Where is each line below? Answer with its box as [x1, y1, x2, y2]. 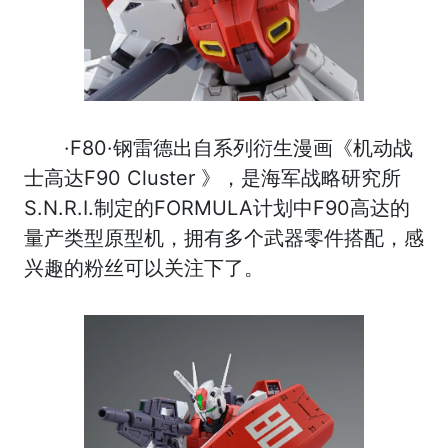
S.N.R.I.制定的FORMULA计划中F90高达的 [24, 195, 410, 220]
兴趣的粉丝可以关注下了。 [24, 255, 264, 280]
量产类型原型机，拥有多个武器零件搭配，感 [24, 225, 424, 250]
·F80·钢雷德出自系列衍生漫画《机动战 [64, 135, 413, 160]
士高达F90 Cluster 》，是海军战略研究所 [24, 165, 401, 190]
